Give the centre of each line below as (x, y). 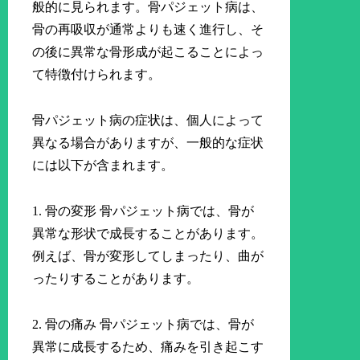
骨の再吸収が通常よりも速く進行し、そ (148, 30)
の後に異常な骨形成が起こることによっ (148, 52)
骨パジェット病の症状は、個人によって (148, 121)
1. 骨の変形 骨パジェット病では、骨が (143, 211)
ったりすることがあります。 (116, 278)
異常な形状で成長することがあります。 (148, 233)
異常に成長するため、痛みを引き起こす (148, 346)
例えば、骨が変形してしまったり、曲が (148, 256)
